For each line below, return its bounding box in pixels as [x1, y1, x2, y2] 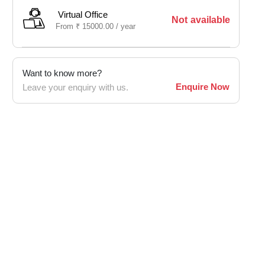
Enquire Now [176, 81, 230, 93]
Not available [171, 14, 230, 26]
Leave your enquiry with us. [22, 82, 128, 93]
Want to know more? [22, 67, 102, 79]
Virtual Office [58, 9, 108, 21]
